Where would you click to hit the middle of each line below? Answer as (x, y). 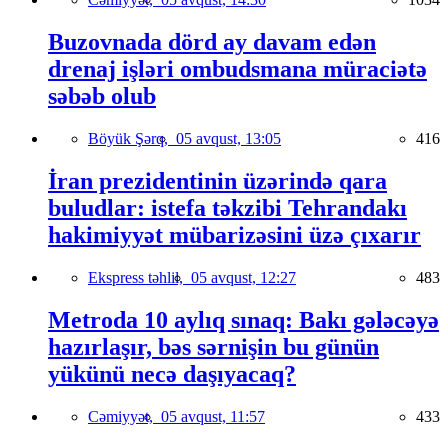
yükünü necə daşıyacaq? (172, 373)
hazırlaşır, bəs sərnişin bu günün (213, 346)
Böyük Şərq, (132, 139)
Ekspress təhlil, (139, 277)
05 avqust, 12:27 (243, 277)
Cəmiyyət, (124, 416)
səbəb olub (102, 96)
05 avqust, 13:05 (228, 139)
